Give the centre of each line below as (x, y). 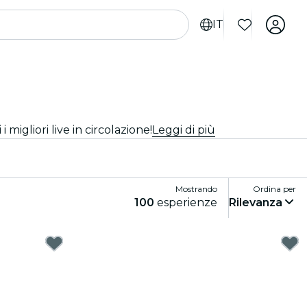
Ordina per (274, 189)
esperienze (186, 202)
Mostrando (196, 189)
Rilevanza (256, 202)
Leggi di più (184, 130)
